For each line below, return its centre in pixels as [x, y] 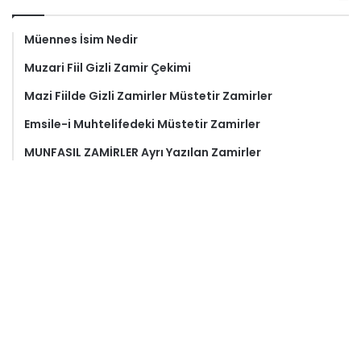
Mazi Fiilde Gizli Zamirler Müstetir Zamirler [148, 96]
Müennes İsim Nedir [81, 39]
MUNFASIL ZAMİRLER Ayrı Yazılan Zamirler [143, 152]
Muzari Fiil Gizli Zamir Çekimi [108, 68]
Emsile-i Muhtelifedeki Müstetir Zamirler [142, 124]
